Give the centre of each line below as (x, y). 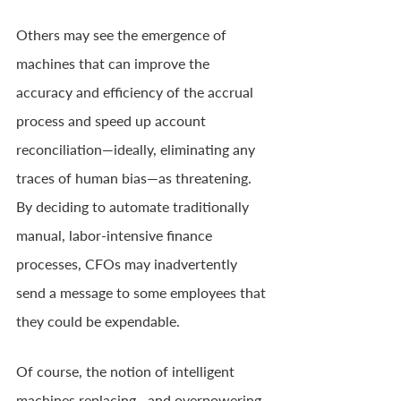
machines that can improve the (115, 63)
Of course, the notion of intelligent (127, 371)
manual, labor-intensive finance (116, 235)
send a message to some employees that (143, 292)
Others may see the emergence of (123, 34)
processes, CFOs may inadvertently (128, 263)
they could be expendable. (98, 320)
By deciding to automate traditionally (134, 206)
